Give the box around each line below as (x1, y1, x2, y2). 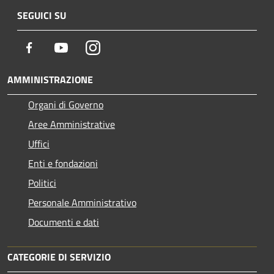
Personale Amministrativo (28, 194, 136, 210)
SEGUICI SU (17, 7, 66, 23)
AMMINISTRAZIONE (7, 72, 93, 87)
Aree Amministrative (28, 116, 115, 131)
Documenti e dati (28, 214, 99, 229)
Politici (28, 175, 56, 190)
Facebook (36, 39, 74, 54)
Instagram (100, 39, 142, 54)
